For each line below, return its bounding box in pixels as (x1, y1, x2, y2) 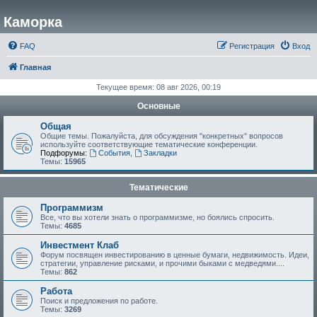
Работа (40, 286, 72, 296)
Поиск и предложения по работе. (40, 296, 158, 305)
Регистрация (229, 42, 275, 50)
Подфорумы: (40, 149, 87, 157)
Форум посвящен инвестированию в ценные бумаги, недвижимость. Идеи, (40, 250, 309, 259)
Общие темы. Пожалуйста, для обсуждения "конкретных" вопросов (40, 132, 283, 140)
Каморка (4, 14, 62, 30)
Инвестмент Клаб (40, 240, 119, 250)
